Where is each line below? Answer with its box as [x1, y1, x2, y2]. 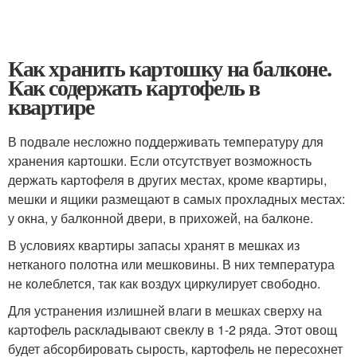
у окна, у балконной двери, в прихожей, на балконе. [8, 209, 313, 228]
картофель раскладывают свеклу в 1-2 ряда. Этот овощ [8, 320, 337, 339]
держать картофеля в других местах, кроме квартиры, [8, 171, 327, 190]
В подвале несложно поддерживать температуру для [8, 132, 324, 151]
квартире [8, 90, 94, 124]
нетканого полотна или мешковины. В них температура [8, 255, 335, 274]
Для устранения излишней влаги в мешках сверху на [8, 301, 322, 320]
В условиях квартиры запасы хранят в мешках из [8, 236, 300, 255]
